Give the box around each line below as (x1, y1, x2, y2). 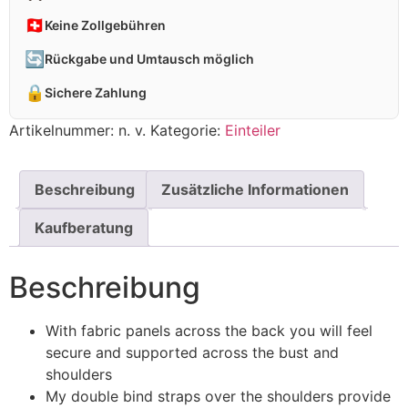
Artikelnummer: (9, 121, 118, 140)
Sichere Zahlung (45, 85, 147, 101)
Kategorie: (150, 121, 225, 140)
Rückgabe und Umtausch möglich (45, 51, 254, 67)
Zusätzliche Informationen (161, 180, 349, 199)
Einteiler (225, 121, 280, 140)
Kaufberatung (35, 219, 133, 238)
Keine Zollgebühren (45, 17, 166, 34)
